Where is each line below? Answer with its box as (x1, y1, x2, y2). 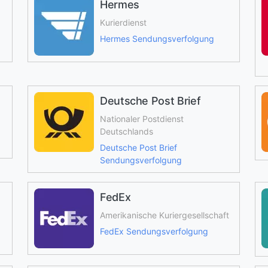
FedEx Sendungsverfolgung (99, 226, 208, 236)
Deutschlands (99, 126, 153, 136)
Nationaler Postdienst (99, 114, 184, 124)
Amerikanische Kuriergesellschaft (99, 210, 229, 220)
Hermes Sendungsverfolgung (99, 33, 214, 44)
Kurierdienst (99, 17, 147, 28)
